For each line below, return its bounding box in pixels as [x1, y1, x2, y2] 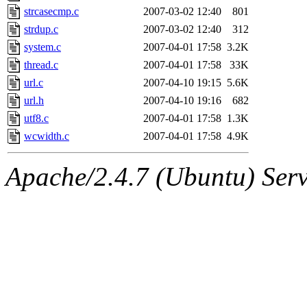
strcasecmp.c [24, 5, 79, 17]
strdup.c [24, 23, 58, 35]
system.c [24, 40, 61, 53]
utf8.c [24, 112, 49, 124]
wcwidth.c [24, 130, 69, 142]
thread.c [24, 58, 58, 71]
